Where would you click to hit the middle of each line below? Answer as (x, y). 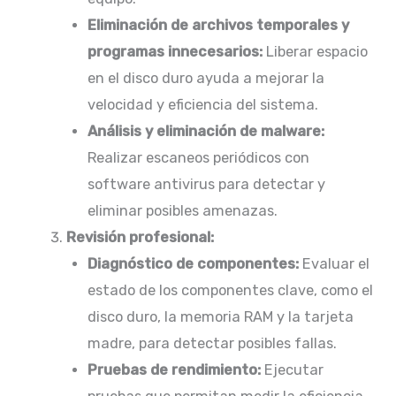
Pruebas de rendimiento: (175, 370)
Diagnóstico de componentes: (194, 264)
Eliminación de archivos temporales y (219, 26)
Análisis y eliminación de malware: (206, 132)
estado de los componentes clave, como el (231, 291)
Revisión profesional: (140, 238)
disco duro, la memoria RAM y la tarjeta (221, 317)
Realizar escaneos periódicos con (199, 158)
